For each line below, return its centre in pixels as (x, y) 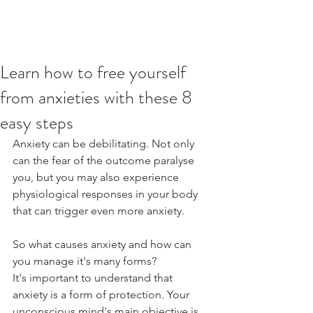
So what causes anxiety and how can (103, 244)
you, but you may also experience (97, 177)
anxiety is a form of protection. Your (102, 294)
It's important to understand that (94, 278)
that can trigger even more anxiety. (99, 211)
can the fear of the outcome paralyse (105, 160)
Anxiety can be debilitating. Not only (105, 144)
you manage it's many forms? (85, 261)
